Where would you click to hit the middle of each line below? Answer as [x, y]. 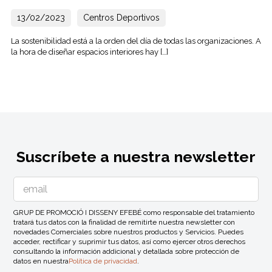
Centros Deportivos [121, 17]
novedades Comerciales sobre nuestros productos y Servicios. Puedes [129, 232]
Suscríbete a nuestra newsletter [136, 156]
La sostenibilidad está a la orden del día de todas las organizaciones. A [136, 41]
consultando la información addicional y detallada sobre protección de [127, 251]
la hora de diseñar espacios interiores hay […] [89, 52]
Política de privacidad [103, 261]
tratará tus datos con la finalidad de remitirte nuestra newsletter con [124, 222]
